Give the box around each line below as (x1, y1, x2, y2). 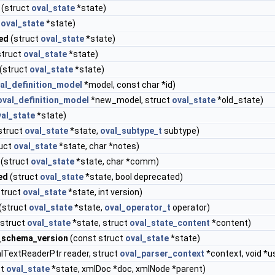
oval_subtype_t (100, 126, 162, 136)
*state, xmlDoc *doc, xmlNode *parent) (50, 264, 206, 274)
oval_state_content (130, 218, 210, 228)
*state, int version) (66, 187, 142, 197)
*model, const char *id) (82, 80, 176, 90)
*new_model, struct (89, 95, 172, 105)
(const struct (68, 233, 125, 243)
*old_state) (215, 95, 263, 105)
